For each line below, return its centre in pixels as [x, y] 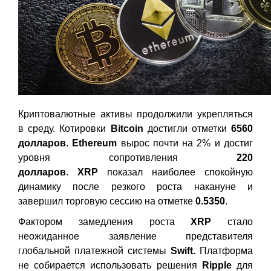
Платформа [224, 251]
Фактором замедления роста [105, 222]
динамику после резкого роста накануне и [135, 187]
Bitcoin [127, 129]
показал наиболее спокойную [175, 172]
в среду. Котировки [64, 129]
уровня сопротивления [127, 158]
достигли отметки [187, 129]
